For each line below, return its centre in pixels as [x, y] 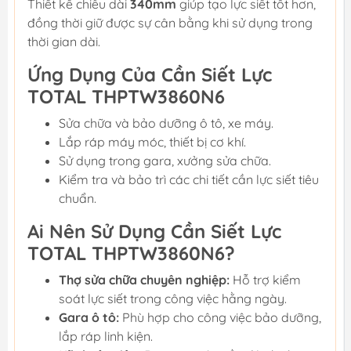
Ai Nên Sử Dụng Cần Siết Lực [154, 231]
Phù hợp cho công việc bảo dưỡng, [220, 317]
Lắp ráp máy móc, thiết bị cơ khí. [152, 141]
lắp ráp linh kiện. [106, 336]
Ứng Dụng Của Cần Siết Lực [150, 74]
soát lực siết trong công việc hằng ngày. [173, 298]
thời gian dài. [64, 41]
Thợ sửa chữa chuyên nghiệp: [144, 279]
